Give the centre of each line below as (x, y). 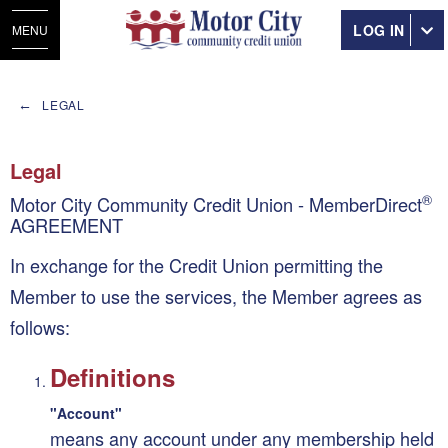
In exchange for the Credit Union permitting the (196, 264)
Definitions (112, 376)
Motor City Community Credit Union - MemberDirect (216, 203)
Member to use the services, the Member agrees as (216, 295)
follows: (40, 326)
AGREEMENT (66, 224)
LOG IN (379, 30)
